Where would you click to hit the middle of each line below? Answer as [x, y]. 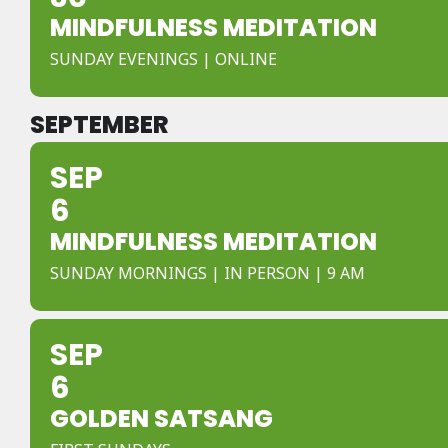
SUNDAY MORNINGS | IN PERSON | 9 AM [207, 273]
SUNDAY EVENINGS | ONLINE [163, 59]
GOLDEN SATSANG [161, 418]
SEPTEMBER [99, 124]
